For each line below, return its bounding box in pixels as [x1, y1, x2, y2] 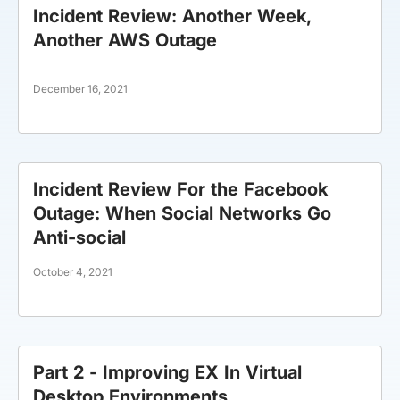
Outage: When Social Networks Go [33, 203, 331, 224]
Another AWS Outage [33, 29, 217, 51]
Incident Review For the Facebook [33, 179, 328, 200]
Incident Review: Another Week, [33, 5, 312, 27]
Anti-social [33, 227, 126, 248]
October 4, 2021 [33, 265, 112, 279]
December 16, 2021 [33, 82, 128, 96]
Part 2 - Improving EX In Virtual [33, 362, 302, 383]
